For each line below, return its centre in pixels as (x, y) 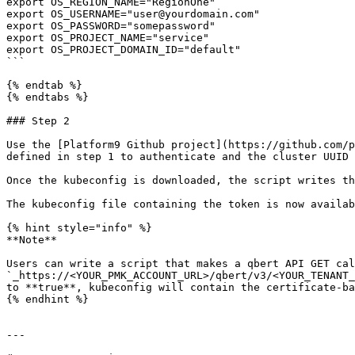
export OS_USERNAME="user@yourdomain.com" (136, 14)
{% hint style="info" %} (79, 228)
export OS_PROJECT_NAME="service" (111, 38)
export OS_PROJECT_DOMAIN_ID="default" (124, 50)
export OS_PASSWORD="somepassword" (114, 26)
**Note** (32, 240)
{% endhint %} (48, 299)
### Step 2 (38, 121)
